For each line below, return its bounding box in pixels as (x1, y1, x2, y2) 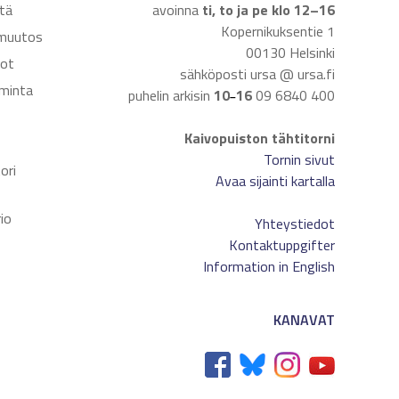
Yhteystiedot (254, 213, 335, 234)
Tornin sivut (263, 149, 335, 170)
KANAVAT (273, 309, 335, 330)
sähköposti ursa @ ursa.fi (179, 63, 335, 85)
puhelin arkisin (127, 85, 210, 106)
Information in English (202, 256, 335, 277)
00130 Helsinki (245, 42, 335, 63)
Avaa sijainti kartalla (215, 170, 335, 191)
